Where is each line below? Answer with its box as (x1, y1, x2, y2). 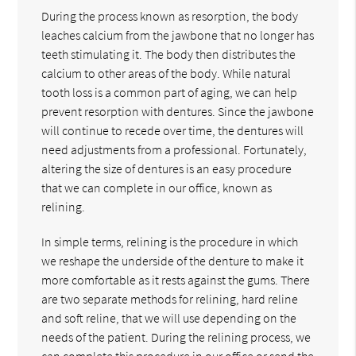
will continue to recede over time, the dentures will (41, 122, 304, 138)
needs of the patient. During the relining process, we (41, 328, 311, 345)
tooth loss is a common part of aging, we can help (41, 83, 298, 100)
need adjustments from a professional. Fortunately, (41, 141, 308, 157)
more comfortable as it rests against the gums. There (41, 271, 311, 288)
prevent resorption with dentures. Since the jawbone (41, 103, 315, 119)
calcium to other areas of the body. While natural (41, 64, 292, 81)
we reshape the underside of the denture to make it (41, 252, 304, 269)
